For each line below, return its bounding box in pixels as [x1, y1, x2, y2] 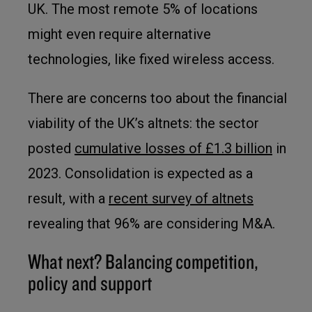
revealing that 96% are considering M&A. [28, 215, 275, 232]
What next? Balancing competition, [28, 248, 258, 274]
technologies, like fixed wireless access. [28, 51, 274, 68]
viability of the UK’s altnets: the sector [28, 115, 259, 132]
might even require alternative [28, 26, 211, 42]
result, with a [28, 190, 109, 207]
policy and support [28, 270, 152, 295]
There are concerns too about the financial [28, 90, 287, 107]
